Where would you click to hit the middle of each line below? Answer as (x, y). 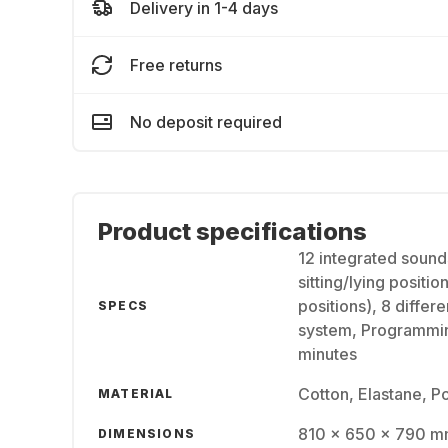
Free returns (176, 65)
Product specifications (232, 231)
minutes (327, 354)
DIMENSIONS (146, 433)
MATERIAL (136, 393)
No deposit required (206, 122)
